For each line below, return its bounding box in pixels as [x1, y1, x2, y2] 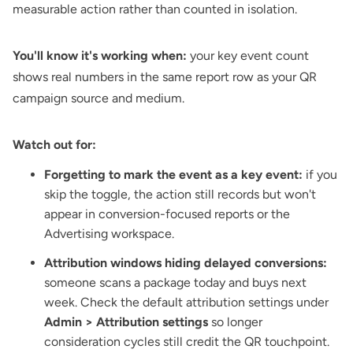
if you [303, 166, 337, 182]
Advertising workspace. [44, 225, 174, 241]
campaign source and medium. [13, 90, 184, 106]
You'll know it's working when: [13, 47, 187, 63]
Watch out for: [13, 136, 96, 152]
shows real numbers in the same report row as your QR [13, 69, 317, 84]
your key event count [187, 47, 309, 63]
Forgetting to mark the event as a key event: [44, 166, 303, 182]
